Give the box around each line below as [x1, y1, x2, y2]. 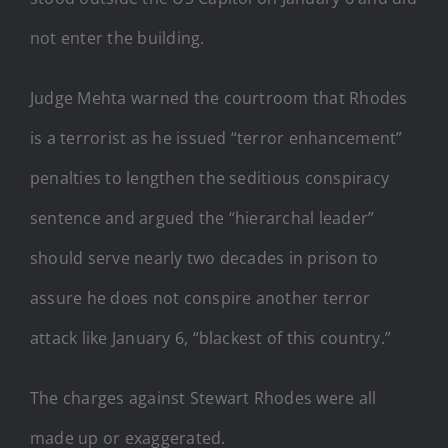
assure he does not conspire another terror [30, 286, 371, 309]
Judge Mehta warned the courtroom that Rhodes [30, 86, 408, 109]
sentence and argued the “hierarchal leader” [30, 206, 375, 229]
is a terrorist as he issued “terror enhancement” [30, 126, 403, 149]
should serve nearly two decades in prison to [30, 246, 379, 269]
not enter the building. [30, 26, 205, 49]
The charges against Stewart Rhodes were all [30, 386, 377, 409]
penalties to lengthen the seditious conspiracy [30, 166, 390, 189]
